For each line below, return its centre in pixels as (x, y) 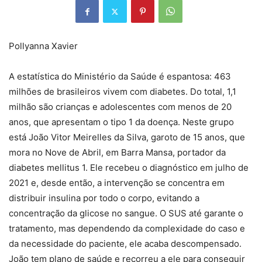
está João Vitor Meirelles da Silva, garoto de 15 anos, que (127, 137)
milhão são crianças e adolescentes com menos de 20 (120, 107)
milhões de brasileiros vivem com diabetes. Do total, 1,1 (123, 92)
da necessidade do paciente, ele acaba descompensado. (125, 244)
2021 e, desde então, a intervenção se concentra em (117, 183)
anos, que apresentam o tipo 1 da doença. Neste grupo (121, 122)
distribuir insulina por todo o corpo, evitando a (104, 198)
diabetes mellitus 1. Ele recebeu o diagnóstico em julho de (129, 168)
